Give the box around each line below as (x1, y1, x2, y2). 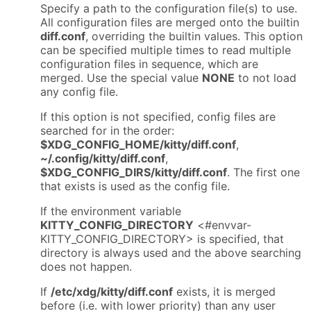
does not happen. (40, 259, 132, 274)
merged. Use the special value (40, 70, 202, 85)
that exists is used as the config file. (40, 178, 230, 193)
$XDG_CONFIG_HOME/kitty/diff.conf (40, 137, 236, 151)
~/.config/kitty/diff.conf (40, 151, 165, 165)
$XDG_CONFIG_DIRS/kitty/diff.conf (40, 165, 227, 179)
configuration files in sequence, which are (40, 56, 258, 71)
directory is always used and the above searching (40, 245, 301, 260)
